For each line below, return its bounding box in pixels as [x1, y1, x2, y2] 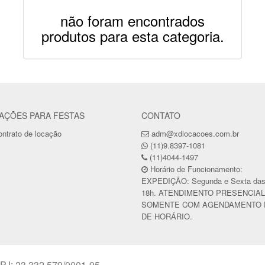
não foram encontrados [60, 10, 205, 31]
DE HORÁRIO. [141, 211, 192, 222]
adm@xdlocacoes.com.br [151, 128, 239, 139]
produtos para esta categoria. [41, 25, 224, 46]
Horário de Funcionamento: [148, 163, 243, 174]
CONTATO [141, 109, 180, 121]
